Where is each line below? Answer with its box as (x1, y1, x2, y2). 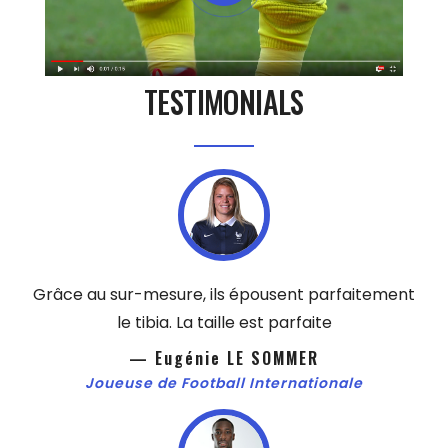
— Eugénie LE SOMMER (129, 346, 319, 371)
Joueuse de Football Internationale (85, 373, 363, 394)
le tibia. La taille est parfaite (116, 311, 332, 335)
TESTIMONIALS (144, 79, 304, 125)
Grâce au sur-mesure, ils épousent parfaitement (33, 283, 415, 307)
